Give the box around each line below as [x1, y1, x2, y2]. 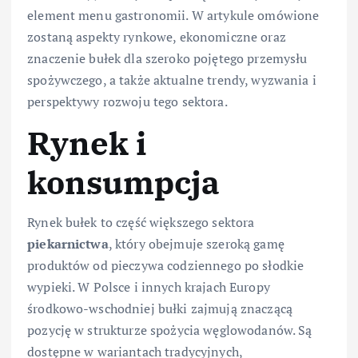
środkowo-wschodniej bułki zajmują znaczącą [27, 300, 292, 318]
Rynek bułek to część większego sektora [27, 213, 255, 232]
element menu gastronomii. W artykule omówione [27, 6, 320, 25]
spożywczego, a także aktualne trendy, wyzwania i [27, 71, 316, 89]
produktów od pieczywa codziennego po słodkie [27, 257, 304, 275]
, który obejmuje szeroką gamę [108, 235, 284, 253]
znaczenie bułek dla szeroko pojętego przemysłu [27, 50, 308, 68]
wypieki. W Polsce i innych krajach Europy [27, 278, 270, 296]
